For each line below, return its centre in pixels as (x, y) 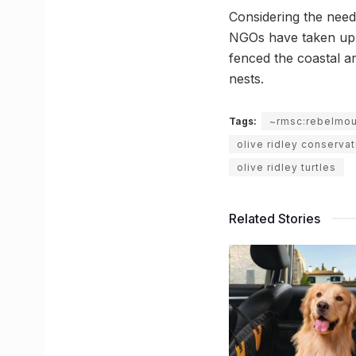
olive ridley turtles (286, 168)
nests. (246, 79)
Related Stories (275, 219)
